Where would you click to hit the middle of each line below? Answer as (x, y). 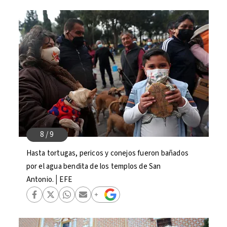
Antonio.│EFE (49, 180)
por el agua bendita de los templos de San (93, 166)
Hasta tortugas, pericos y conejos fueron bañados (107, 153)
